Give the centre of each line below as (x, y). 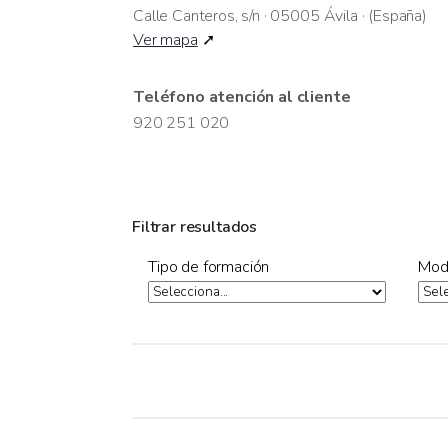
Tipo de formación (209, 267)
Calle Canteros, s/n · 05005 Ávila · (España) (280, 15)
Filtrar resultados (195, 227)
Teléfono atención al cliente (242, 96)
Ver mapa (165, 39)
